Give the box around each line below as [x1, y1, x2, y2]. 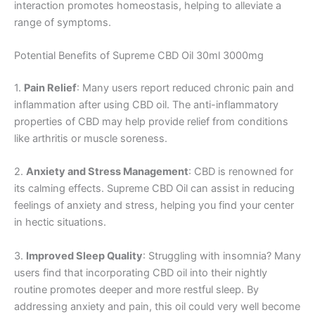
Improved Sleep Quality [26, 249, 143, 262]
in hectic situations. [14, 216, 106, 229]
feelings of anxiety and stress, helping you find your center [14, 199, 294, 212]
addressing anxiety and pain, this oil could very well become [14, 300, 300, 313]
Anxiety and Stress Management [26, 165, 188, 179]
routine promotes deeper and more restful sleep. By [14, 283, 259, 296]
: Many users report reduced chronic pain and [77, 82, 294, 95]
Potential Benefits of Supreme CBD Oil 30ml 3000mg [14, 49, 264, 63]
